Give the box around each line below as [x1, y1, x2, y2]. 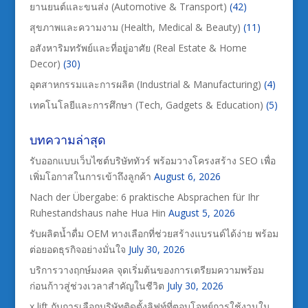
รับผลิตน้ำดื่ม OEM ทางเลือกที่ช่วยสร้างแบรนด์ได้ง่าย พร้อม [29, 226, 278, 240]
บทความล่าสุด [29, 131, 106, 148]
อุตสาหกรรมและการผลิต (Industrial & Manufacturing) [29, 77, 261, 91]
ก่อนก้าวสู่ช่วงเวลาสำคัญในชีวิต [29, 278, 164, 292]
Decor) [29, 56, 60, 70]
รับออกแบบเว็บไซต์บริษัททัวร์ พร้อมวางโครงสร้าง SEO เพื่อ [29, 153, 276, 167]
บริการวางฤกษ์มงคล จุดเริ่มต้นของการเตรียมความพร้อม [29, 263, 264, 276]
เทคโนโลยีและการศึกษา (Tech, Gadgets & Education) [29, 98, 263, 111]
